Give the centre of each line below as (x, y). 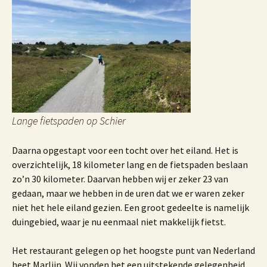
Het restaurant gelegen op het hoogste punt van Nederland (133, 250)
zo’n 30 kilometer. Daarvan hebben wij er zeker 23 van (120, 179)
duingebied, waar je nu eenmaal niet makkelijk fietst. (119, 222)
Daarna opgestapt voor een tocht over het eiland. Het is (125, 150)
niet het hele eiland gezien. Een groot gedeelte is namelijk (131, 207)
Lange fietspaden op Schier (69, 121)
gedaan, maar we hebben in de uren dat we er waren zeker (128, 193)
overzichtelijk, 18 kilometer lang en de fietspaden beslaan (130, 164)
